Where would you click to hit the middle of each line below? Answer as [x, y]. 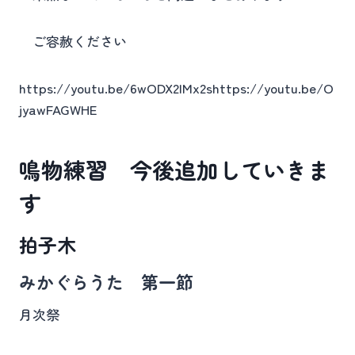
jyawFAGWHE [58, 109]
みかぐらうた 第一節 [106, 281]
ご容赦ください [73, 41]
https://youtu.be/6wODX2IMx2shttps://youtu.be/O [176, 88]
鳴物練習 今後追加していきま [174, 170]
